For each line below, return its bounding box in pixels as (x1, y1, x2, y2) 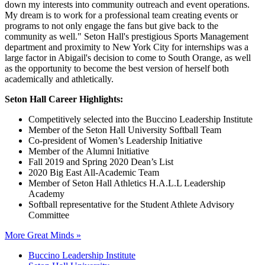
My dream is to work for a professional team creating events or (5, 9, 238, 20)
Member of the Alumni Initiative (28, 146, 149, 156)
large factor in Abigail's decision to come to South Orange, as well (5, 52, 251, 63)
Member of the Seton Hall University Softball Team (28, 124, 221, 135)
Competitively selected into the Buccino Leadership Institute (28, 114, 253, 124)
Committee (28, 209, 73, 220)
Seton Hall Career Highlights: (5, 93, 123, 104)
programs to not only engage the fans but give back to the (5, 20, 218, 31)
